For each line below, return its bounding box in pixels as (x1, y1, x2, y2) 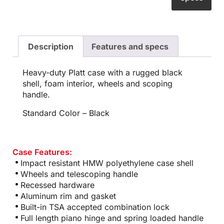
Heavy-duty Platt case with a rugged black (22, 67, 182, 78)
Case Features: (12, 147, 72, 157)
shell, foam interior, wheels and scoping (22, 78, 172, 89)
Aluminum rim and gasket (20, 191, 116, 201)
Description (28, 41, 74, 51)
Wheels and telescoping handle (20, 169, 138, 179)
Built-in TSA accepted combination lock (20, 202, 169, 212)
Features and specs (91, 41, 168, 51)
